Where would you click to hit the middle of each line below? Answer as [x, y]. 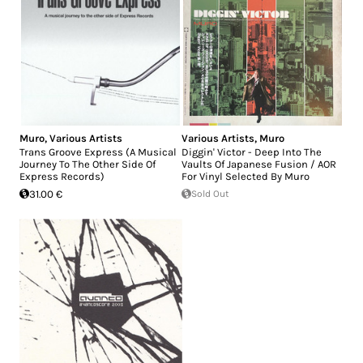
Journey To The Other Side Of [88, 164]
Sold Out [210, 193]
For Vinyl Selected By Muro [246, 176]
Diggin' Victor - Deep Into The [252, 152]
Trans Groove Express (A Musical [98, 152]
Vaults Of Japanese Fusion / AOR [259, 164]
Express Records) [62, 176]
